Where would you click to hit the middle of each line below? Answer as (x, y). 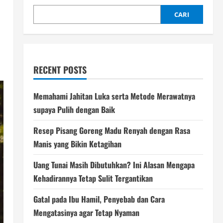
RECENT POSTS (60, 69)
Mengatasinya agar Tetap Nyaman (86, 212)
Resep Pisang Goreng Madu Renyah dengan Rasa (111, 130)
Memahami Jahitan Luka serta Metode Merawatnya (114, 96)
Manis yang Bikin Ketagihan (77, 144)
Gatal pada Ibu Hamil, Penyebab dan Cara (99, 199)
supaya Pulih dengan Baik (74, 109)
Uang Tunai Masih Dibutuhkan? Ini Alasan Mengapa (114, 165)
